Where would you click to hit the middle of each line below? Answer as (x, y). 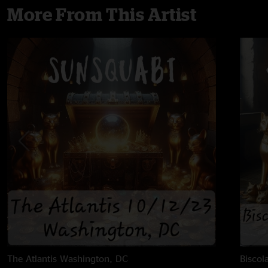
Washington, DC (94, 258)
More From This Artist (102, 14)
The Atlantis (32, 258)
